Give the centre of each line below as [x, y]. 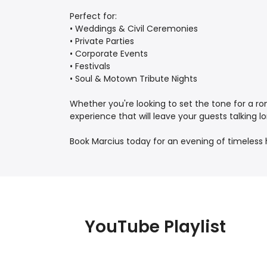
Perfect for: [93, 16]
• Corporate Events [109, 54]
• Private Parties [102, 41]
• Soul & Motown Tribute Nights [133, 79]
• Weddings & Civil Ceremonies [134, 29]
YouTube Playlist [155, 227]
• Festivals [90, 66]
